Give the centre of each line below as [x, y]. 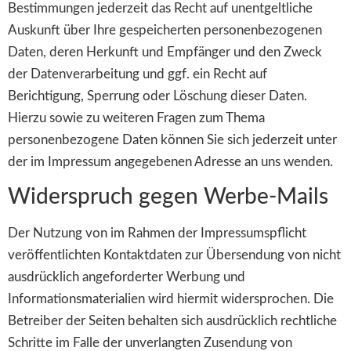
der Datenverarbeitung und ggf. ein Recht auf [138, 74]
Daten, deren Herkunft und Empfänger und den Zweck [165, 52]
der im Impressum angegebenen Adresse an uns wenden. [170, 161]
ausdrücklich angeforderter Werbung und [127, 277]
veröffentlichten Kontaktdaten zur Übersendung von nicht [174, 255]
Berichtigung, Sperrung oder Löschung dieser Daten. [157, 96]
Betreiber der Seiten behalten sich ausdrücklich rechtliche [172, 321]
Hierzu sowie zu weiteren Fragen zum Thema [136, 118]
